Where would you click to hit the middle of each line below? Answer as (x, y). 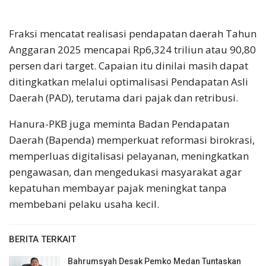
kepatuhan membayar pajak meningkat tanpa (118, 188)
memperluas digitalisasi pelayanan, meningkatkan (129, 156)
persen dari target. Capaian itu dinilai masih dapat (129, 66)
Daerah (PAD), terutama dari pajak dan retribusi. (123, 98)
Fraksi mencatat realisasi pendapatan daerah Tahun (133, 34)
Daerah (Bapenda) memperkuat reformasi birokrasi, (132, 140)
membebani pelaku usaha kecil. (84, 204)
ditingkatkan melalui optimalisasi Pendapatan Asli (129, 82)
